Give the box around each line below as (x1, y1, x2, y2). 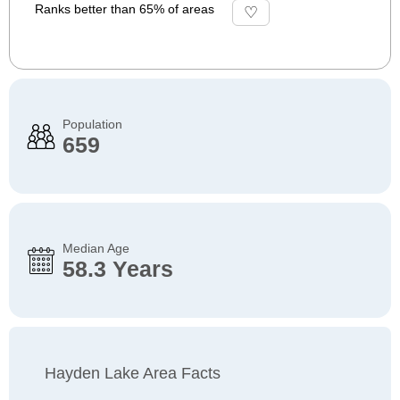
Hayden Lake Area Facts (45, 364, 221, 382)
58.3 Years (62, 256, 173, 281)
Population (62, 117, 122, 131)
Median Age (62, 241, 129, 255)
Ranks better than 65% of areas (35, 2, 214, 16)
